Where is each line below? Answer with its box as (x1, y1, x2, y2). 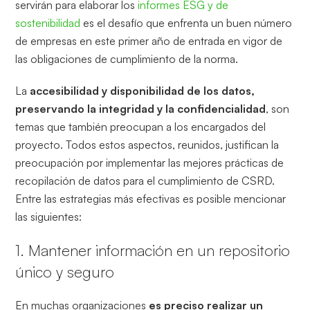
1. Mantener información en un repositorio (15, 240, 291, 259)
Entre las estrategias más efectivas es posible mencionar (15, 191, 286, 206)
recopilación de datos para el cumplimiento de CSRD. (15, 173, 275, 188)
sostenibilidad (15, 15, 81, 30)
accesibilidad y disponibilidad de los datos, (30, 83, 255, 98)
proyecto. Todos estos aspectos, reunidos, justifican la (15, 137, 280, 152)
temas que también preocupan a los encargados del (15, 119, 266, 134)
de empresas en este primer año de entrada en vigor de (15, 33, 283, 48)
